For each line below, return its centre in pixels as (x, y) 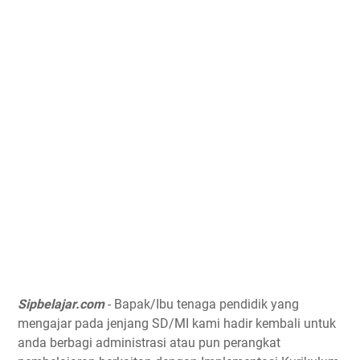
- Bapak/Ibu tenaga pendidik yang (202, 304)
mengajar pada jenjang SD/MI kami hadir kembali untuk (177, 323)
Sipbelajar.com (61, 304)
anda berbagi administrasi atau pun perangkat (149, 343)
